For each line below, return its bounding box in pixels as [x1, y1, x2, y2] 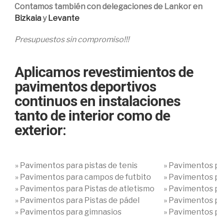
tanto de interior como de [15, 107, 170, 124]
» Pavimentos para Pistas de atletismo [15, 184, 155, 193]
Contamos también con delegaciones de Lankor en [15, 2, 202, 11]
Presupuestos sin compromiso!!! [15, 35, 129, 44]
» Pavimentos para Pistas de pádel [15, 196, 139, 205]
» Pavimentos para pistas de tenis [15, 161, 138, 170]
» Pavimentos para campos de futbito [15, 172, 151, 182]
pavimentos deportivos [15, 78, 156, 95]
